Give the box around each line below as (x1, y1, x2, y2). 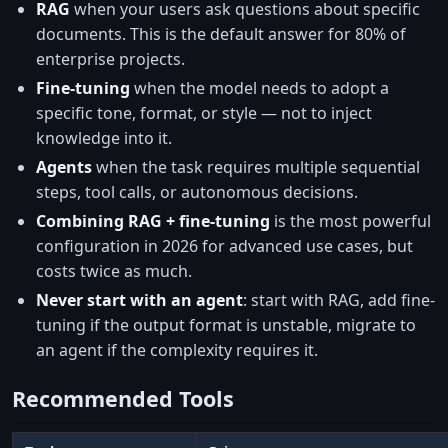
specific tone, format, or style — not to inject (36, 101, 372, 124)
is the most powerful (270, 209, 431, 232)
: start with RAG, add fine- (243, 288, 435, 311)
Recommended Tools (12, 383, 234, 413)
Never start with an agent (36, 288, 243, 311)
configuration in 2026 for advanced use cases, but (36, 234, 413, 257)
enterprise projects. (36, 47, 185, 70)
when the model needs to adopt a (130, 76, 389, 99)
